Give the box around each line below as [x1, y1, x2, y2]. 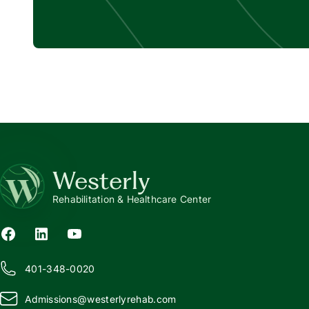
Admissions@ [25, 292, 88, 305]
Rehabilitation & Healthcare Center [52, 193, 212, 206]
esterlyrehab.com [94, 292, 177, 305]
